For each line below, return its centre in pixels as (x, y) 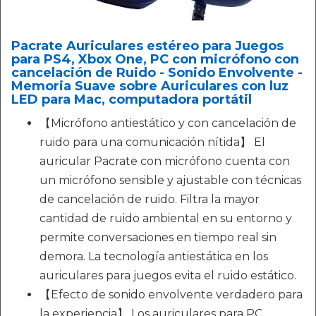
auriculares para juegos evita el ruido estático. (168, 275)
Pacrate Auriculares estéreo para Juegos (147, 46)
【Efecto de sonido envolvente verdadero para (171, 294)
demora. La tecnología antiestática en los (154, 256)
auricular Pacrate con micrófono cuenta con (165, 161)
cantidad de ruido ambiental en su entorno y (166, 218)
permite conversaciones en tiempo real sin (158, 237)
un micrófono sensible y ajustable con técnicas (170, 180)
